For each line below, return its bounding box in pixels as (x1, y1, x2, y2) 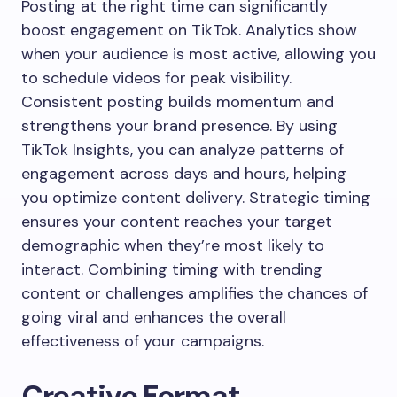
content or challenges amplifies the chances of (21, 283, 368, 305)
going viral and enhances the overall (21, 307, 286, 329)
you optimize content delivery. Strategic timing (21, 187, 370, 209)
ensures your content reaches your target (21, 211, 332, 233)
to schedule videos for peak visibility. (21, 67, 292, 90)
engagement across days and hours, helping (21, 163, 346, 185)
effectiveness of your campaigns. (21, 331, 264, 353)
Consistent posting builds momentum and (21, 91, 334, 113)
